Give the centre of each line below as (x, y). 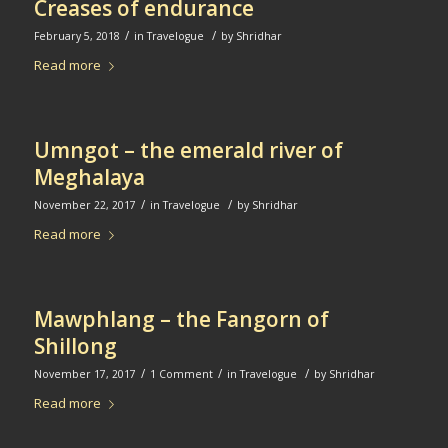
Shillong (75, 346)
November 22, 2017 (84, 205)
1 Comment (181, 374)
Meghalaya (89, 177)
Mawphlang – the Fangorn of (181, 319)
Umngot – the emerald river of (188, 150)
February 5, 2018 (76, 36)
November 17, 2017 (84, 374)
